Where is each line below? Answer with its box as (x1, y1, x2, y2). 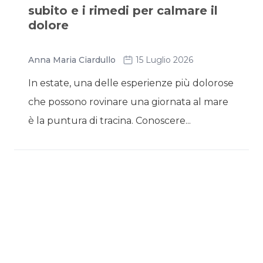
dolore (28, 18, 69, 32)
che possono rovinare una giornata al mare (28, 96, 228, 107)
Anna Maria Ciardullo (28, 55, 116, 65)
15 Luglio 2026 (136, 55, 193, 65)
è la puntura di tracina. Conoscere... (28, 115, 191, 126)
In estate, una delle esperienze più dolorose (28, 77, 234, 89)
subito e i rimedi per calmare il (28, 4, 218, 18)
